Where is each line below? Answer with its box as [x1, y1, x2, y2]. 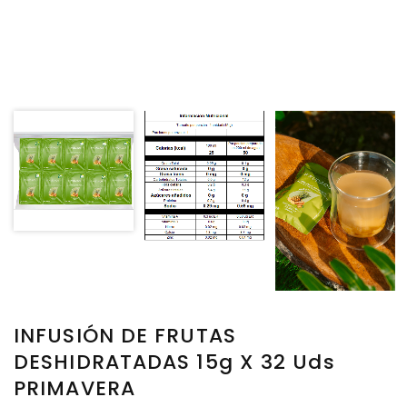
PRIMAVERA [14, 374, 135, 403]
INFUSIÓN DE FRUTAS [14, 322, 236, 351]
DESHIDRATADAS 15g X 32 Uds [14, 348, 335, 377]
